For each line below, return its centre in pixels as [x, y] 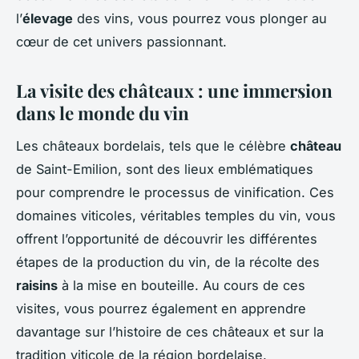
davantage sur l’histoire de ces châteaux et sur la [170, 331]
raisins [37, 285]
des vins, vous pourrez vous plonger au [200, 19]
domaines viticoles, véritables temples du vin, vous [176, 215]
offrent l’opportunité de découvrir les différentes [167, 238]
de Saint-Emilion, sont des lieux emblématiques [165, 169]
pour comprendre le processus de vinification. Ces [175, 192]
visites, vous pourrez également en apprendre [161, 308]
